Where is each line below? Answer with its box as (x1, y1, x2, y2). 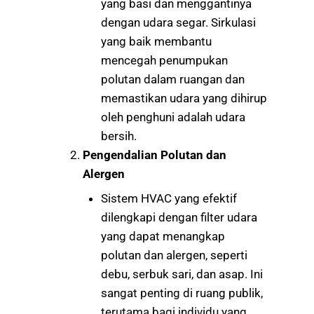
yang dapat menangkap (100, 229, 225, 244)
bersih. (100, 128, 137, 143)
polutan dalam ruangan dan (100, 71, 245, 86)
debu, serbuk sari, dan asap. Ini (100, 267, 263, 282)
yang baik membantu (100, 34, 212, 48)
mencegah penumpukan (100, 53, 228, 67)
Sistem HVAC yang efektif (100, 191, 237, 206)
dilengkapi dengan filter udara (100, 210, 257, 225)
